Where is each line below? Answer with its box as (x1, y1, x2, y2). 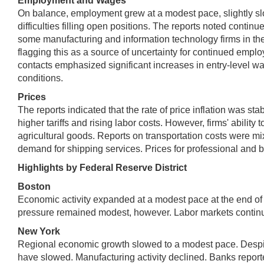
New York (18, 226, 60, 236)
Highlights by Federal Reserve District (18, 162, 187, 173)
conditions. (18, 72, 63, 83)
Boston (18, 181, 51, 192)
